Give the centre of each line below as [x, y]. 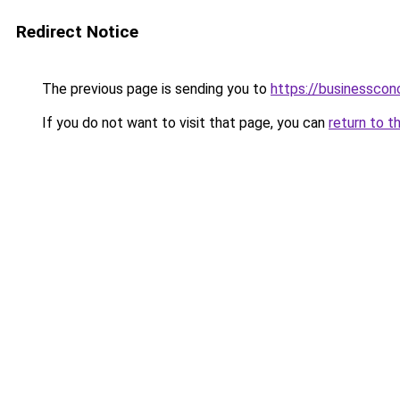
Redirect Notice [77, 32]
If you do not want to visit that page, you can [183, 123]
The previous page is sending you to [154, 89]
